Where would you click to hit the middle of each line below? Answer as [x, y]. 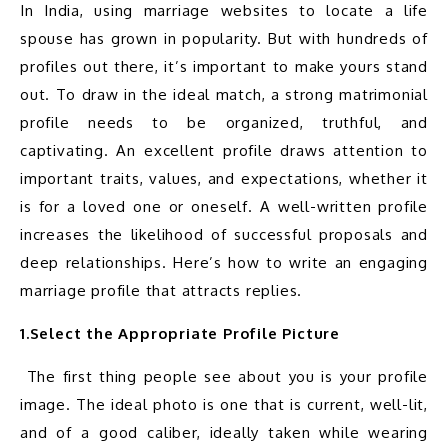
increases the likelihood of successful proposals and [224, 234]
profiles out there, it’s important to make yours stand [224, 66]
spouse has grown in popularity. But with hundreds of [224, 38]
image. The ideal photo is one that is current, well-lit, [224, 404]
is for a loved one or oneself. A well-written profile [224, 206]
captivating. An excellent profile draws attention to [224, 150]
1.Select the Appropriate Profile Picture [180, 333]
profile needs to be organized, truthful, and [224, 122]
